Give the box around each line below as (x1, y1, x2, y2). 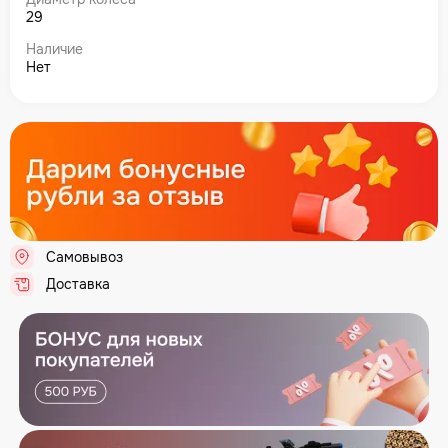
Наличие (26, 40, 83, 58)
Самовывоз (46, 247, 123, 266)
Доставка (46, 274, 110, 293)
